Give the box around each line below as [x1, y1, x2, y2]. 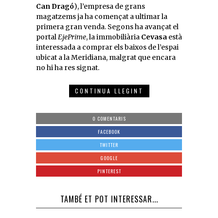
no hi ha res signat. [36, 63, 99, 72]
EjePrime [58, 32, 86, 41]
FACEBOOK [98, 127, 120, 135]
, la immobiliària [86, 32, 141, 41]
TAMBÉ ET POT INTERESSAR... [60, 193, 158, 205]
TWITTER [100, 141, 118, 148]
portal [36, 32, 58, 41]
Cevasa [141, 32, 167, 41]
